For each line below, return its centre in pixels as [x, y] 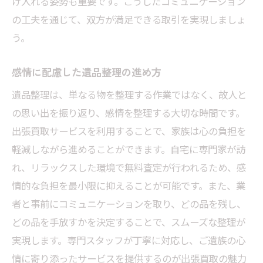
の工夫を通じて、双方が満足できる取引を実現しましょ [129, 20]
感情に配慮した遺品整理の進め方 [87, 72]
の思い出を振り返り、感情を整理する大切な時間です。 [128, 113]
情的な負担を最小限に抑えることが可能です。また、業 [129, 186]
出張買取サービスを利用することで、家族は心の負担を [129, 131]
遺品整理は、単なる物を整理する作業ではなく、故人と [129, 95]
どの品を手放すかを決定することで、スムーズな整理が [129, 222]
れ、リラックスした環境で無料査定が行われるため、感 [129, 168]
